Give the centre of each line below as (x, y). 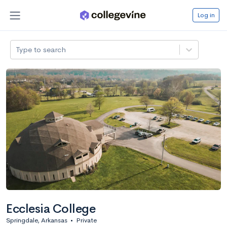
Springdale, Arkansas (37, 220)
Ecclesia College (51, 209)
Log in (206, 15)
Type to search (41, 49)
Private (86, 220)
